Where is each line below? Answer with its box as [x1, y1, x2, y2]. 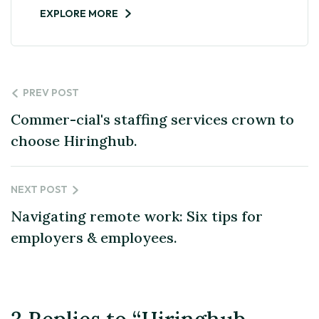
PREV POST [23, 85, 79, 99]
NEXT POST [11, 182, 68, 196]
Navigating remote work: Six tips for [11, 206, 263, 225]
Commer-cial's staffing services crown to [11, 110, 294, 128]
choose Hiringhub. [11, 131, 137, 150]
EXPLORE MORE [40, 6, 118, 20]
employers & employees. [11, 228, 177, 246]
